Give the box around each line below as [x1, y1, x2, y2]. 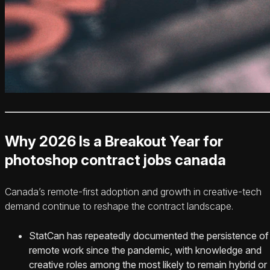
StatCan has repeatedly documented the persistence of [29, 229, 269, 242]
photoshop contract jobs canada [5, 151, 226, 169]
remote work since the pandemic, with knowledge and [29, 243, 262, 256]
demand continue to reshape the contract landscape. [5, 199, 233, 212]
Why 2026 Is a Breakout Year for [5, 132, 223, 150]
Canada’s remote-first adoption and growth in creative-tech [5, 185, 262, 198]
